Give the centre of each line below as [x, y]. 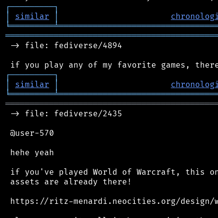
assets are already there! [69, 182]
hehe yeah [30, 153]
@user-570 [30, 133]
